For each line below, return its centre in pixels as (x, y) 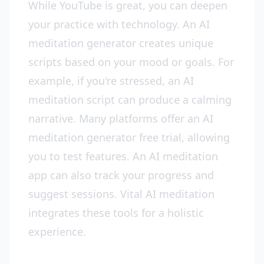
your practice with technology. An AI (119, 24)
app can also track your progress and (121, 175)
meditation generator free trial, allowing (129, 137)
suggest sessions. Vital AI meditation (121, 194)
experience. (57, 232)
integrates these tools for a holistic (116, 213)
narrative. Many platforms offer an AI (121, 118)
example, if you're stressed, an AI (111, 81)
